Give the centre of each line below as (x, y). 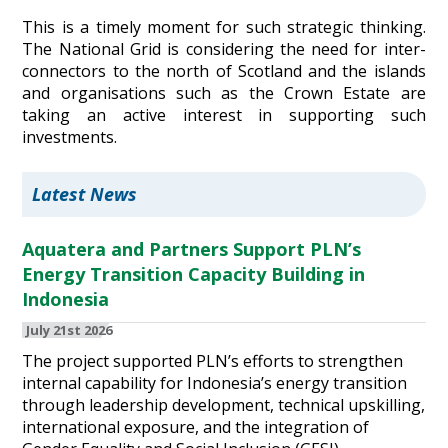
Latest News (85, 194)
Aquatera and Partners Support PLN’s (192, 249)
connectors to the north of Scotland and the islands (224, 71)
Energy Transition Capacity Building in (194, 274)
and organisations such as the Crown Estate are (224, 93)
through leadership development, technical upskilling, (224, 405)
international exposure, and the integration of (196, 427)
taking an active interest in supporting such (224, 115)
